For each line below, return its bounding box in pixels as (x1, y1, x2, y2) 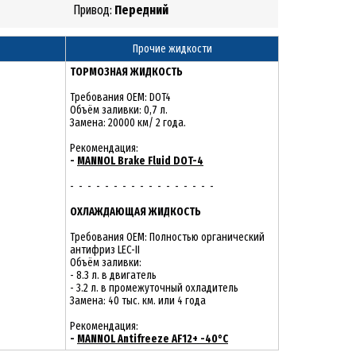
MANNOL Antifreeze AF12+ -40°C (77, 332, 228, 346)
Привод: (73, 2, 114, 17)
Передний (114, 2, 168, 17)
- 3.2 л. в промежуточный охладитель (70, 281, 238, 295)
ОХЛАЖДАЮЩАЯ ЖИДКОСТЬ (70, 205, 201, 219)
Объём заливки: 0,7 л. (70, 103, 168, 117)
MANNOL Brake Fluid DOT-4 (77, 154, 203, 168)
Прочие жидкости (132, 42, 212, 56)
